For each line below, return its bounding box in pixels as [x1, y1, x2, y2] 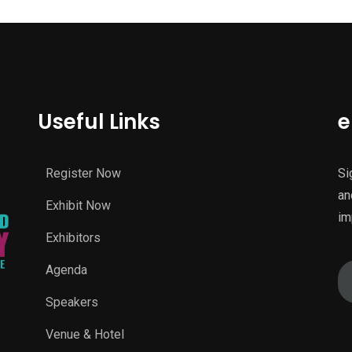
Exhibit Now [46, 197, 112, 213]
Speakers [46, 294, 99, 310]
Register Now [46, 165, 122, 181]
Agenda [46, 262, 88, 277]
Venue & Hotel [46, 326, 125, 342]
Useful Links [38, 107, 161, 136]
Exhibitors [46, 229, 101, 245]
